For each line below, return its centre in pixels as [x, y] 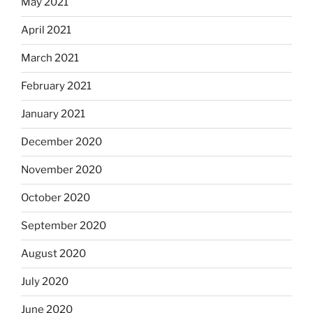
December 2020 [61, 142]
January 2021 [53, 114]
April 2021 [46, 30]
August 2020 [53, 254]
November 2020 [61, 170]
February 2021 [56, 86]
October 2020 [56, 198]
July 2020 [45, 282]
